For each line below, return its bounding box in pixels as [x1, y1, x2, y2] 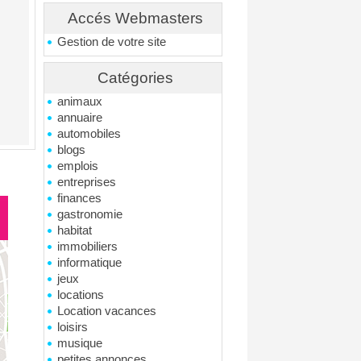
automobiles [57, 127, 122, 140]
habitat [57, 224, 93, 237]
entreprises [57, 176, 117, 189]
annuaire [57, 111, 103, 124]
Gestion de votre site [57, 35, 167, 48]
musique [57, 337, 103, 350]
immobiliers [57, 240, 118, 253]
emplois [57, 160, 99, 172]
